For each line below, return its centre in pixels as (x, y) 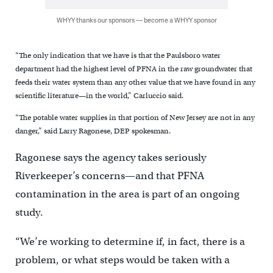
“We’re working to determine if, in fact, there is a (130, 241)
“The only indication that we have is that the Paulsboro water (118, 56)
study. (29, 212)
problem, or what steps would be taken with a (122, 260)
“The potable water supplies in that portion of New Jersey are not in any (135, 117)
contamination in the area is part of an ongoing (127, 194)
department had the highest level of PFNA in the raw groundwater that (133, 69)
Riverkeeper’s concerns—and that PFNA (109, 175)
